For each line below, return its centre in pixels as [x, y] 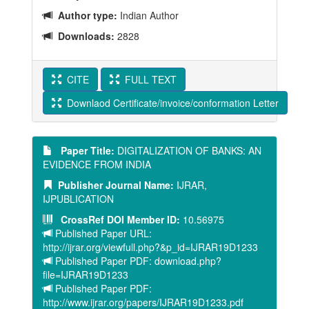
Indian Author [148, 15]
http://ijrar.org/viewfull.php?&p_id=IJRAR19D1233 [150, 247]
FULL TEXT [148, 79]
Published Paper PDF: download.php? [137, 261]
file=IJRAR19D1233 [86, 275]
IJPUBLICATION [78, 199]
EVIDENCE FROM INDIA [97, 164]
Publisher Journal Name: [113, 185]
